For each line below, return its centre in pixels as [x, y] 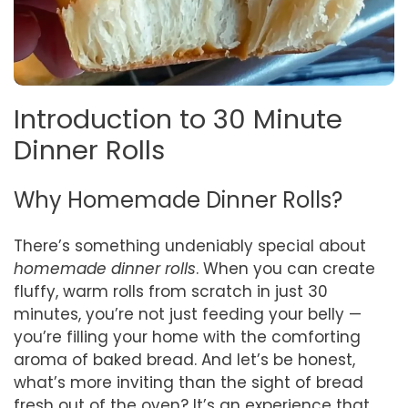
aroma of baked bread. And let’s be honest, [184, 359]
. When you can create [286, 268]
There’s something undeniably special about [190, 245]
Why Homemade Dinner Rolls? [178, 199]
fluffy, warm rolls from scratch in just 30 [171, 291]
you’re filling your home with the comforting [187, 337]
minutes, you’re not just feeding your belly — [188, 314]
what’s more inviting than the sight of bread [189, 382]
